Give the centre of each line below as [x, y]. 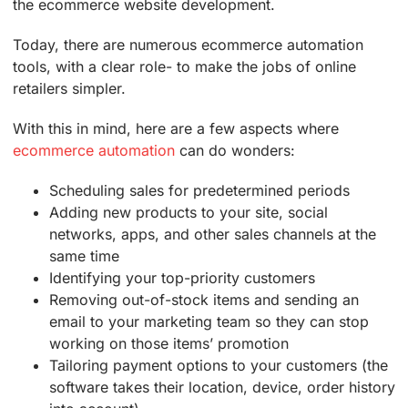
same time [85, 256]
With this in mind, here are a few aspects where [176, 129]
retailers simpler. [69, 89]
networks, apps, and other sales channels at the [213, 235]
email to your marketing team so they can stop [209, 322]
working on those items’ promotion [169, 344]
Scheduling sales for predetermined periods [199, 191]
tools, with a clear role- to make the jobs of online [184, 67]
